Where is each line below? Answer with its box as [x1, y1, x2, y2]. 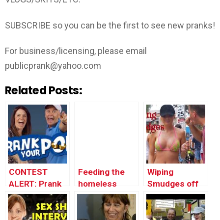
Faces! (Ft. [147, 202, 190, 212]
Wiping [147, 166, 173, 177]
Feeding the [78, 166, 125, 177]
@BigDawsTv [78, 190, 129, 200]
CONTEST [9, 166, 48, 177]
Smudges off [147, 178, 198, 189]
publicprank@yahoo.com [5, 60, 101, 71]
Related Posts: [5, 82, 82, 98]
